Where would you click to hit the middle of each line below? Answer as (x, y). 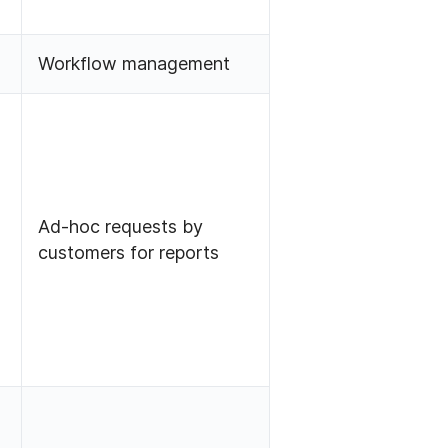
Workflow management (134, 64)
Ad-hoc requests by (121, 227)
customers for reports (129, 253)
